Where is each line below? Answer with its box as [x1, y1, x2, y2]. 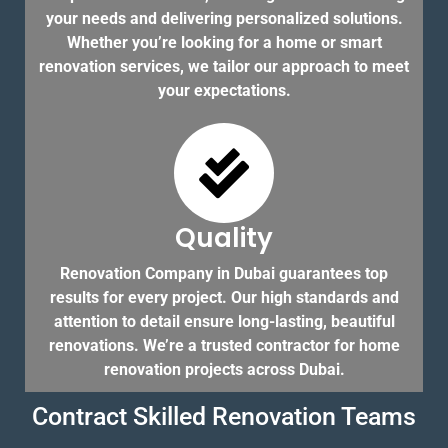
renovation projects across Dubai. [103, 360, 345, 380]
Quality [175, 220, 273, 257]
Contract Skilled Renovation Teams [32, 402, 416, 432]
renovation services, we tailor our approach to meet [39, 57, 409, 77]
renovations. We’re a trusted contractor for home [48, 336, 400, 356]
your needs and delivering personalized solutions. [45, 9, 403, 29]
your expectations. [157, 81, 291, 101]
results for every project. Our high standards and [49, 288, 399, 308]
